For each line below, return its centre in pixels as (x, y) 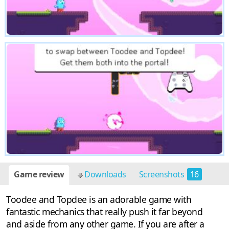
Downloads (104, 175)
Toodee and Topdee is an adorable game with (99, 200)
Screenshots (162, 175)
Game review (39, 175)
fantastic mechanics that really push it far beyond (104, 212)
